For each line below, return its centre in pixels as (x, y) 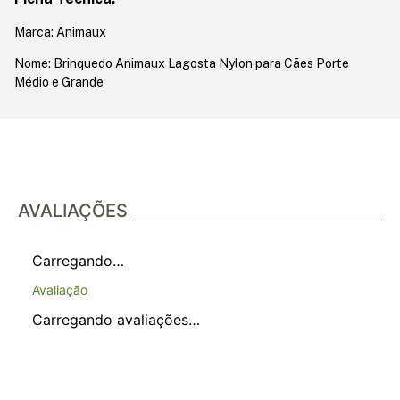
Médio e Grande (59, 82)
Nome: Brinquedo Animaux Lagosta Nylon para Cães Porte (182, 63)
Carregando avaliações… (116, 319)
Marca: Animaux (60, 32)
